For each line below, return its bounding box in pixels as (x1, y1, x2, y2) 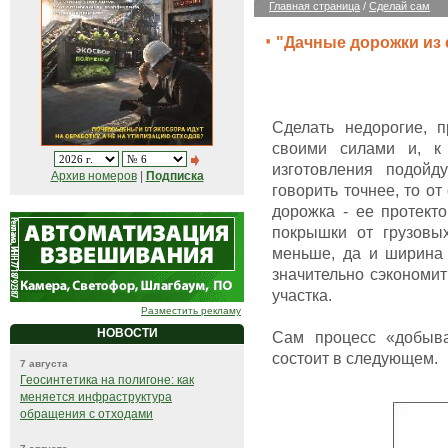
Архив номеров (50, 169, 137, 184)
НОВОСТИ (96, 326, 158, 341)
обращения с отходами (20, 407, 153, 422)
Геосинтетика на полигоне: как (20, 373, 194, 388)
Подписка (145, 169, 204, 184)
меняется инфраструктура (20, 390, 172, 405)
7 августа (20, 358, 68, 370)
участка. (272, 286, 332, 304)
